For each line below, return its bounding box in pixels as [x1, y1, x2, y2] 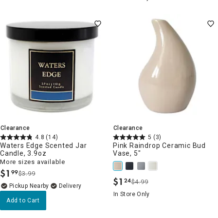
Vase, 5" [113, 149, 141, 157]
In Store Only [113, 190, 150, 198]
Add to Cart [6, 197, 40, 204]
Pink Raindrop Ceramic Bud [113, 141, 206, 149]
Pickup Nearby [9, 182, 49, 189]
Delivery [58, 182, 82, 189]
